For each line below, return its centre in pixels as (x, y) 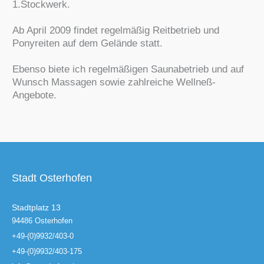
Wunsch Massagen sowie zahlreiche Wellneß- (114, 82)
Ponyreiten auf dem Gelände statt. (87, 43)
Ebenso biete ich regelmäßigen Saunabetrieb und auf (128, 69)
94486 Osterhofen (42, 220)
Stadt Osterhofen (52, 178)
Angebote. (34, 95)
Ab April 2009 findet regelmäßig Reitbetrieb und (115, 30)
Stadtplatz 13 (36, 207)
